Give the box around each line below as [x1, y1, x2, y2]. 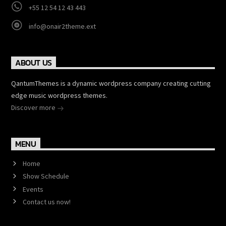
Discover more [11, 103, 58, 112]
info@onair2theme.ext [28, 21, 96, 31]
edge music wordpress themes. [11, 91, 108, 100]
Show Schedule [22, 172, 69, 181]
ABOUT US [15, 56, 52, 69]
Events [22, 184, 43, 194]
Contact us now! [22, 197, 71, 206]
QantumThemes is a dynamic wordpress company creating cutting [11, 79, 211, 88]
